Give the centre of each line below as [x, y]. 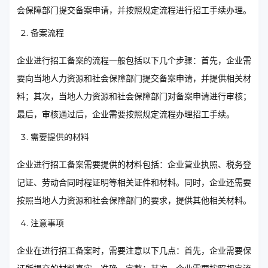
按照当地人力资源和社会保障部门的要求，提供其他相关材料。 [134, 201]
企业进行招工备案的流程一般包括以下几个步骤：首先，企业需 [134, 61]
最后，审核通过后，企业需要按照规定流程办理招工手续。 [126, 115]
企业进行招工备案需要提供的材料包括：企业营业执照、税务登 [134, 165]
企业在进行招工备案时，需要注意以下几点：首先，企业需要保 [134, 251]
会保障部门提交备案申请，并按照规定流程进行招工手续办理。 [134, 10]
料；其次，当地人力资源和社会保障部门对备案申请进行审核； [134, 97]
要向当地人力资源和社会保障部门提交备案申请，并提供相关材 [134, 79]
